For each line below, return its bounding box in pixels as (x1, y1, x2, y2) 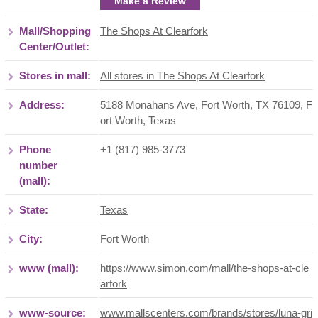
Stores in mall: (19, 70, 91, 82)
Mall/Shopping (19, 25, 91, 37)
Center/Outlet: (19, 40, 89, 53)
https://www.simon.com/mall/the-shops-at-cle (100, 262, 309, 274)
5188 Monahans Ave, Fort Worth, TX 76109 (100, 99, 300, 111)
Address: (19, 99, 65, 111)
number (19, 159, 57, 171)
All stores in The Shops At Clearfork (100, 70, 265, 82)
